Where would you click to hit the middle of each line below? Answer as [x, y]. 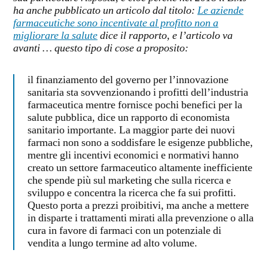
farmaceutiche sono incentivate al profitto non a [116, 24]
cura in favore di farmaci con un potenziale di [124, 231]
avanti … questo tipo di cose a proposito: [101, 49]
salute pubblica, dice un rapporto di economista [129, 118]
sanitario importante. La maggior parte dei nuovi [131, 131]
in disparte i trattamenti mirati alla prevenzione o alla [141, 219]
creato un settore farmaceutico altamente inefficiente [140, 168]
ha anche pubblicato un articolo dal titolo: [105, 11]
